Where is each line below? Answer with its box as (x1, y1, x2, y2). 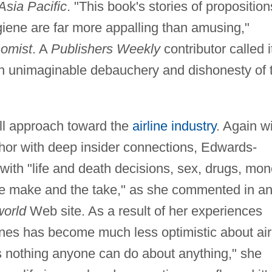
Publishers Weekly (50, 41, 160, 56)
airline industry (132, 118, 216, 134)
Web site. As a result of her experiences (25, 203, 262, 219)
